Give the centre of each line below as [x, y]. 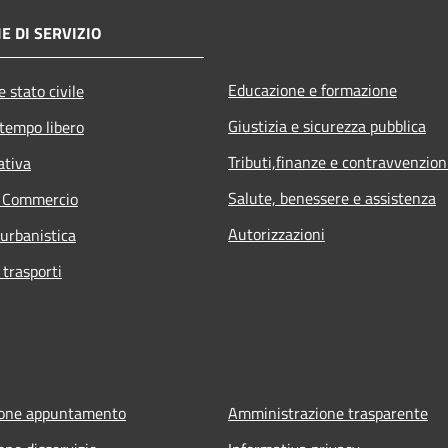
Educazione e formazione [312, 89]
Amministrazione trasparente [328, 412]
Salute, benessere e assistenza [332, 197]
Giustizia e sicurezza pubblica [327, 125]
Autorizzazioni [276, 233]
